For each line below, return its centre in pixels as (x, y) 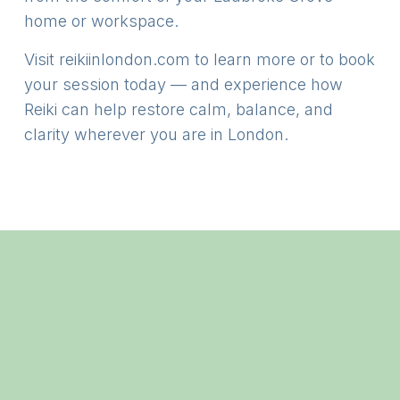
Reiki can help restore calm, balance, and (178, 109)
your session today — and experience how (183, 84)
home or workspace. (101, 21)
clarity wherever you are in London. (156, 134)
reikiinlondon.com (124, 59)
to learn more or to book (282, 59)
